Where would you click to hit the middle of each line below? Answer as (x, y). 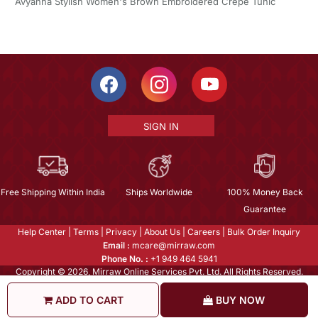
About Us (162, 232)
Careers (204, 232)
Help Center (42, 232)
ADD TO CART (88, 300)
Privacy (121, 232)
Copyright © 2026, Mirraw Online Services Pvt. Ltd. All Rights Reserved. (159, 272)
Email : (116, 246)
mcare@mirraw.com (172, 246)
